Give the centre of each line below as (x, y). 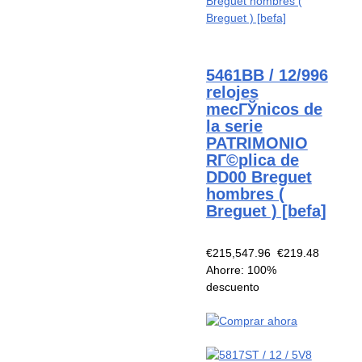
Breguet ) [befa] (266, 211)
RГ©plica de (252, 160)
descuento (232, 286)
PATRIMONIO (257, 143)
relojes (232, 93)
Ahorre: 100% (241, 269)
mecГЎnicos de (264, 109)
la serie (234, 126)
